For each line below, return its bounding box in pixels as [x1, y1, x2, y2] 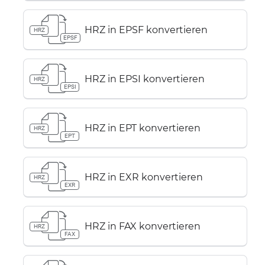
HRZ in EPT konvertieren [85, 122, 201, 134]
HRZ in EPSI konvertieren [85, 73, 205, 85]
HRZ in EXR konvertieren [85, 171, 203, 183]
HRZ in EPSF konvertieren [85, 24, 208, 35]
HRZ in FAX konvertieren [85, 220, 201, 232]
